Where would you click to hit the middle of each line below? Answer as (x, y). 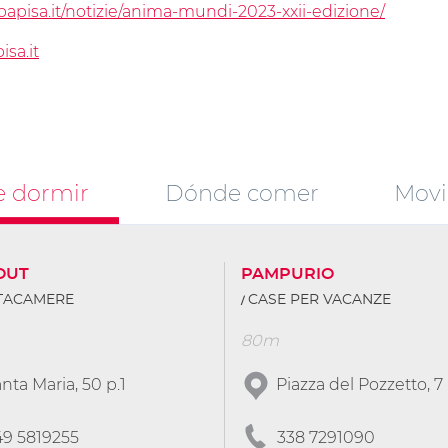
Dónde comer (241, 193)
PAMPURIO (287, 273)
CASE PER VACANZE (319, 299)
